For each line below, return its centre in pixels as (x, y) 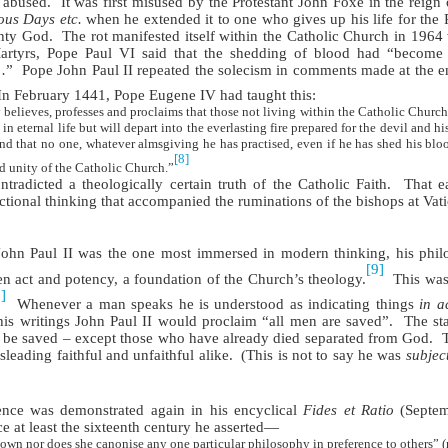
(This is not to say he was (323, 354)
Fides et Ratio (349, 409)
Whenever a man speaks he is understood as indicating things (218, 303)
